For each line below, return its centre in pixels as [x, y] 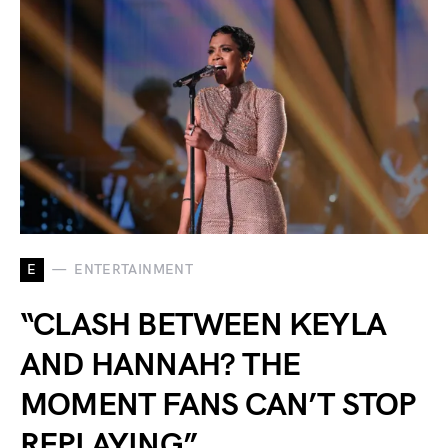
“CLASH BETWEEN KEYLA [203, 325]
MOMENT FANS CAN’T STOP [218, 405]
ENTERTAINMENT [133, 270]
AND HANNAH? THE [160, 365]
